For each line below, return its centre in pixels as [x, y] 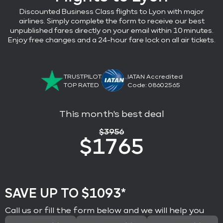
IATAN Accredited [155, 77]
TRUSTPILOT [83, 77]
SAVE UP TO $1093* [65, 193]
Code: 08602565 [154, 86]
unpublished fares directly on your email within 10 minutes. [111, 31]
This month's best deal [111, 114]
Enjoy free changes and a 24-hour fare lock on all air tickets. [111, 40]
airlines [31, 21]
